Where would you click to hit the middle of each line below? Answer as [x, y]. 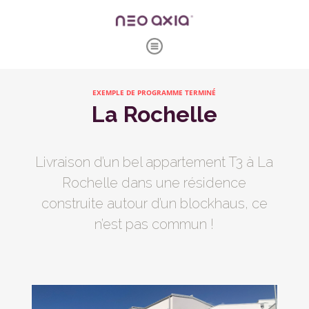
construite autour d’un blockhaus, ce [154, 203]
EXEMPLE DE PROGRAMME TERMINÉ [154, 92]
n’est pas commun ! [154, 224]
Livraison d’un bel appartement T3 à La [154, 162]
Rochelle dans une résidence [154, 182]
